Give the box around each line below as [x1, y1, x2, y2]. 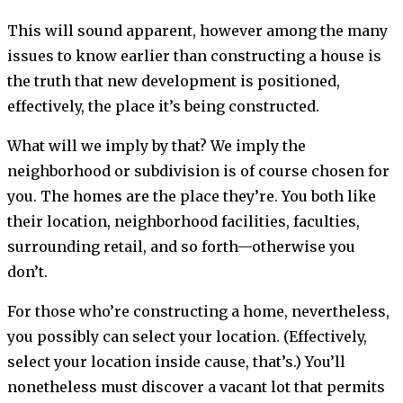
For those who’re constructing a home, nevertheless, [7, 302, 390, 321]
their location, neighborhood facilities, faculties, [7, 212, 360, 231]
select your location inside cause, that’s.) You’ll [7, 353, 345, 372]
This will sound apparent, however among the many [7, 22, 388, 40]
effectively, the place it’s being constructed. [7, 97, 323, 116]
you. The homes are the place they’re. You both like [7, 187, 376, 206]
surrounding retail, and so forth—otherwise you [7, 237, 355, 256]
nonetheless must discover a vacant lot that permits [7, 378, 385, 397]
